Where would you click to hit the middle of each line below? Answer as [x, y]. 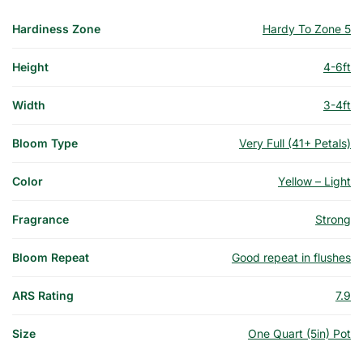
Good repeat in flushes [291, 257]
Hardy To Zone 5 [307, 28]
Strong [333, 219]
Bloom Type [45, 143]
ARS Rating [43, 295]
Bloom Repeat [51, 257]
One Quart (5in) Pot [299, 333]
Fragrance [41, 219]
